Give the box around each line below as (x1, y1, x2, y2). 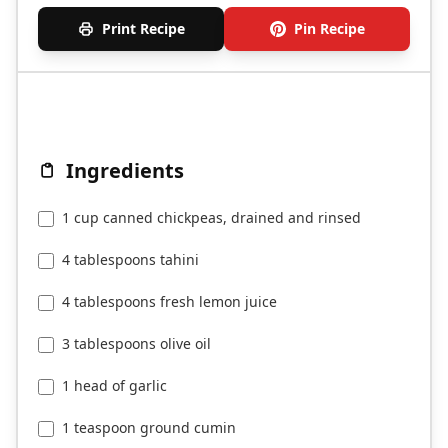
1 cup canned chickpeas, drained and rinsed (62, 208, 361, 228)
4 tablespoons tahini (62, 250, 199, 270)
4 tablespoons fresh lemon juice (62, 292, 277, 312)
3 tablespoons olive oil (62, 334, 211, 354)
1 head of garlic (62, 376, 167, 396)
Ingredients (66, 157, 184, 185)
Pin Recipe (293, 19, 365, 39)
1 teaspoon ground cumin (62, 418, 236, 438)
